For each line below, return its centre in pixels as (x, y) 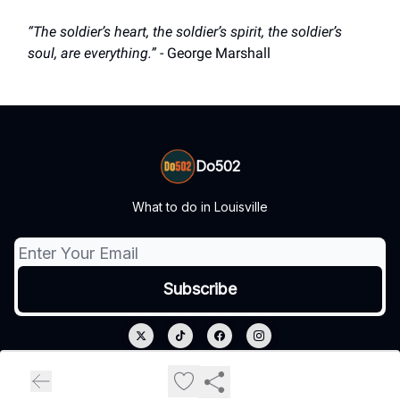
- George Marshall (213, 54)
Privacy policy (169, 377)
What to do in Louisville (200, 207)
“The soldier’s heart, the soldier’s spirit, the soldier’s (185, 32)
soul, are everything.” (92, 54)
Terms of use (233, 377)
